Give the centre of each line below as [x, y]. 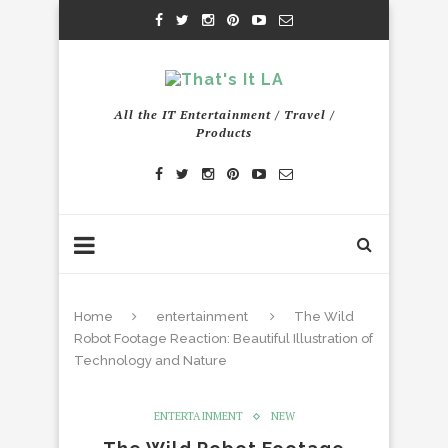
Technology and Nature [150, 360]
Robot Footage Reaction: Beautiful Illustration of [223, 338]
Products [224, 132]
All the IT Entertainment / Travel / [224, 114]
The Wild [324, 316]
